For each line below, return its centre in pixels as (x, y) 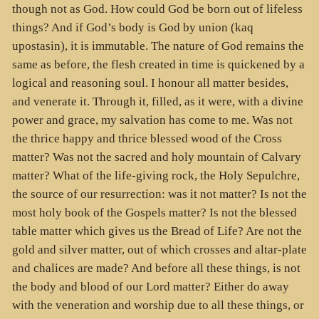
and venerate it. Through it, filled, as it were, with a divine (157, 101)
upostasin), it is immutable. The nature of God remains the (158, 46)
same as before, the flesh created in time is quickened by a (158, 64)
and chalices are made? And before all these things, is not (156, 268)
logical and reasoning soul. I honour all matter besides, (150, 83)
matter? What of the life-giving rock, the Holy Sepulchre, (156, 175)
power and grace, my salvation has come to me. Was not (152, 120)
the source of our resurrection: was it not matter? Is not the (159, 194)
